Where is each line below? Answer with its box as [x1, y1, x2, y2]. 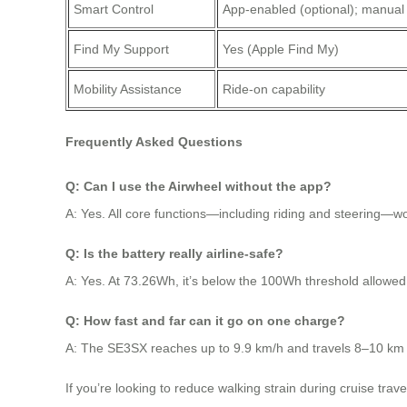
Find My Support [74, 42, 169, 57]
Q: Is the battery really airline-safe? [65, 245, 283, 261]
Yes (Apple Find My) [223, 42, 339, 57]
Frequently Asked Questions [65, 134, 243, 149]
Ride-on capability [223, 82, 325, 97]
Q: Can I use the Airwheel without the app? [65, 178, 332, 194]
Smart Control [74, 2, 154, 17]
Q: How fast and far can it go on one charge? [65, 313, 345, 328]
